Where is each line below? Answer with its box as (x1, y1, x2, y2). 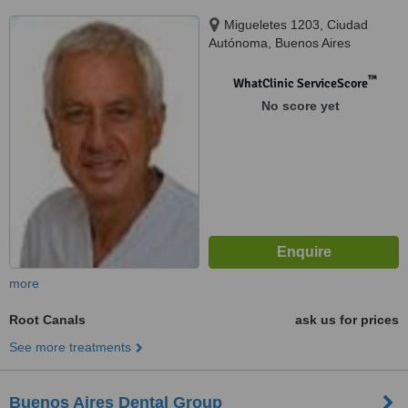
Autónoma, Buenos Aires (209, 36, 351, 50)
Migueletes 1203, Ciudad (224, 17, 368, 32)
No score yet (260, 98, 340, 113)
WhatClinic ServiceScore (232, 76, 368, 91)
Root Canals (9, 312, 86, 327)
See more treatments (9, 340, 131, 354)
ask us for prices (295, 312, 399, 327)
